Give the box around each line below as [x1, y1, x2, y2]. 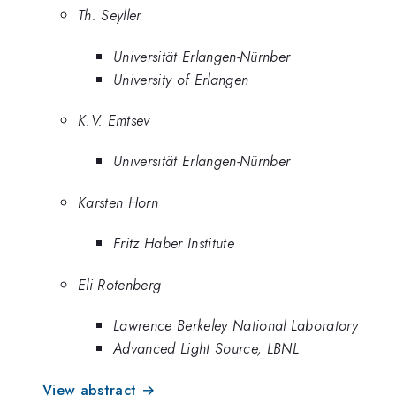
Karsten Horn [78, 191, 158, 213]
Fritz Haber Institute [113, 232, 234, 255]
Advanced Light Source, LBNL [113, 338, 299, 360]
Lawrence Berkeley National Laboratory [113, 315, 359, 337]
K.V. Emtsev [78, 110, 150, 132]
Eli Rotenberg [78, 273, 162, 295]
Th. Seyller [78, 4, 141, 27]
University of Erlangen [113, 68, 249, 90]
